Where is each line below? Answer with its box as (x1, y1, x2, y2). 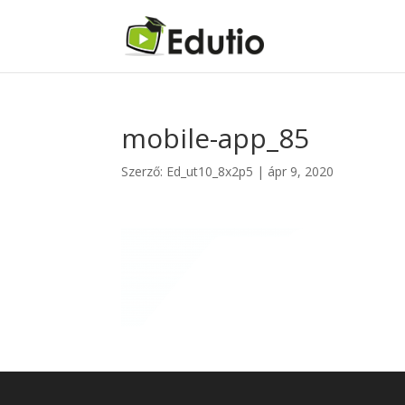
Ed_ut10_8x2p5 (166, 163, 254, 180)
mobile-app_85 (121, 119, 310, 156)
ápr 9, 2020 (268, 163, 334, 180)
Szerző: (121, 163, 167, 180)
